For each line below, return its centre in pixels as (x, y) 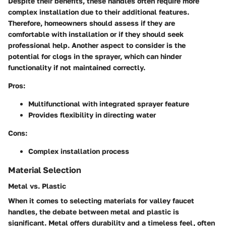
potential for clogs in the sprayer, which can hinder (95, 56)
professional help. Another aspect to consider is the (97, 45)
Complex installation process (79, 151)
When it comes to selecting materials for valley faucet (101, 201)
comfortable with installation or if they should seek (96, 34)
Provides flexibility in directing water (92, 115)
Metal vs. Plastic (37, 186)
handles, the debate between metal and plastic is (94, 212)
